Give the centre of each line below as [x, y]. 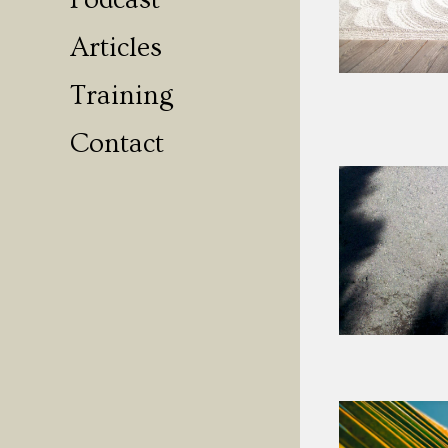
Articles [116, 48]
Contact [117, 144]
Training [121, 96]
